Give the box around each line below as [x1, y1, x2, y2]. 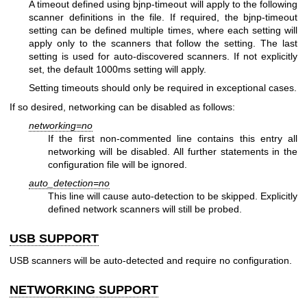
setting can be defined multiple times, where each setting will [29, 24, 297, 36]
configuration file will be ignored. [48, 159, 187, 171]
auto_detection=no [29, 177, 110, 189]
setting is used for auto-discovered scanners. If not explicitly [29, 50, 297, 62]
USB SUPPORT [10, 232, 99, 246]
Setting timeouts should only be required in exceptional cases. [29, 82, 297, 94]
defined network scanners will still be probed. [48, 204, 242, 215]
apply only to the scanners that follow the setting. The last [29, 37, 297, 49]
